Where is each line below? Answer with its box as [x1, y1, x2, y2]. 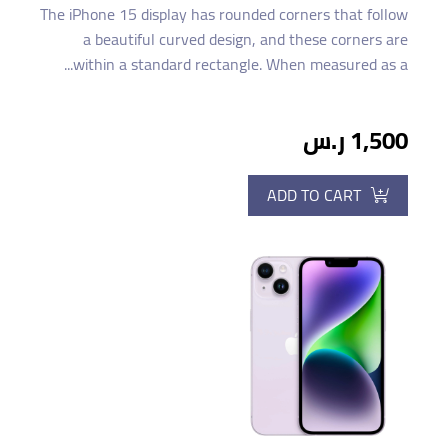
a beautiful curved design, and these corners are [83, 23, 408, 54]
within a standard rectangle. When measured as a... [73, 48, 408, 79]
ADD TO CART [267, 179, 361, 210]
